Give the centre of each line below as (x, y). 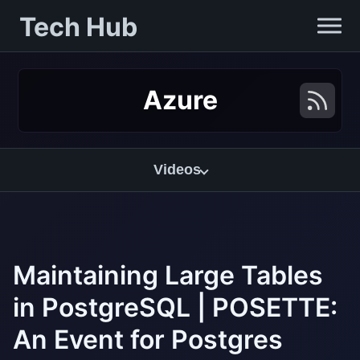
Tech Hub (78, 27)
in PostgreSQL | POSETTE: (175, 307)
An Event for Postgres (148, 340)
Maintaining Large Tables (168, 275)
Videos (177, 170)
